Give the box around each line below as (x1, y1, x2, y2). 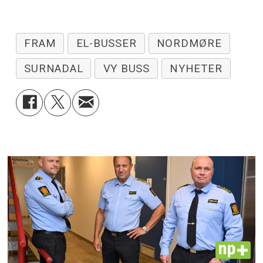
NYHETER (170, 62, 222, 75)
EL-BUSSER (76, 37, 137, 50)
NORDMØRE (156, 37, 222, 50)
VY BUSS (103, 62, 150, 75)
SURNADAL (24, 62, 83, 75)
